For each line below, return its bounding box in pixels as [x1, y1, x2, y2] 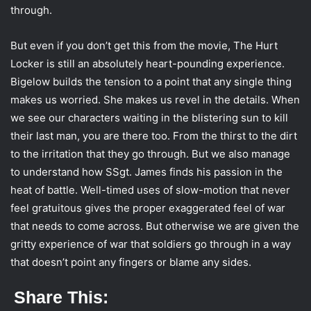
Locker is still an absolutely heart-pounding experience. [10, 57, 285, 71]
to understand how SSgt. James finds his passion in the [10, 165, 283, 179]
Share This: [14, 287, 108, 308]
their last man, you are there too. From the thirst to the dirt [10, 129, 297, 143]
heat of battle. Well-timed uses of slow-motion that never [10, 183, 290, 197]
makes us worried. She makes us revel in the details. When [10, 93, 300, 107]
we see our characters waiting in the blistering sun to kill [10, 111, 288, 125]
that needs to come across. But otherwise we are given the [10, 219, 299, 233]
